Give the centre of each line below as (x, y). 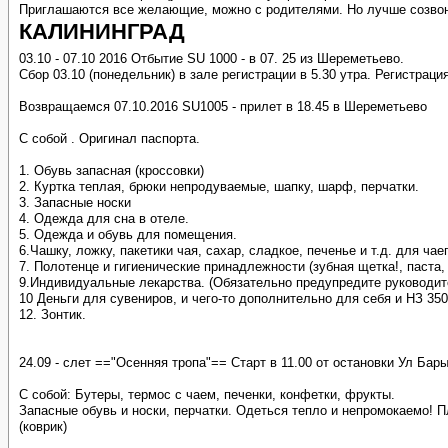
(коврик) (43, 426)
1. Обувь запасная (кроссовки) (111, 170)
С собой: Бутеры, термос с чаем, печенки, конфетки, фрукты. (207, 394)
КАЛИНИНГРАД (102, 31)
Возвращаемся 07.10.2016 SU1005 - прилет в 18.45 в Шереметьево (223, 106)
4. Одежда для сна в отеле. (104, 218)
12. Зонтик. (52, 314)
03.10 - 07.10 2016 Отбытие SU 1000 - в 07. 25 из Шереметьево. (211, 58)
